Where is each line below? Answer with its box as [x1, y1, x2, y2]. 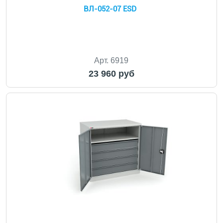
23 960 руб [88, 69, 134, 79]
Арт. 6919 [94, 56, 129, 65]
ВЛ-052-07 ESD [84, 4, 137, 13]
